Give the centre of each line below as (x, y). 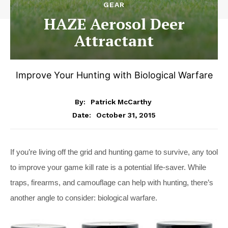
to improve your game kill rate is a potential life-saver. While (108, 167)
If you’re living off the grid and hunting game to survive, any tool (114, 152)
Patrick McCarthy (121, 102)
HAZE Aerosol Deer (114, 24)
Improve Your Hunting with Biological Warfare (114, 75)
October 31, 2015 (126, 115)
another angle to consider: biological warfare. (84, 197)
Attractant (114, 41)
